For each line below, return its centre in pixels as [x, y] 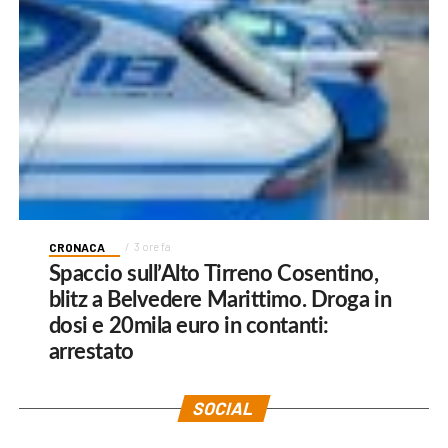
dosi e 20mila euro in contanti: [188, 326]
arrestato [91, 352]
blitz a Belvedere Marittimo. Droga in [220, 300]
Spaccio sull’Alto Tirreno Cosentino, [213, 274]
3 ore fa [152, 247]
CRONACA [76, 247]
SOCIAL [224, 408]
